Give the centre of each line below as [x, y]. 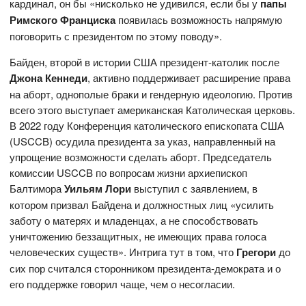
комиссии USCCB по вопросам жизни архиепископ [129, 173]
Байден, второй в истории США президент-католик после [145, 62]
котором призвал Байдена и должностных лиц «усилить [142, 205]
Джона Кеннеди [49, 78]
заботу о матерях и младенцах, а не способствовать [134, 221]
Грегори [256, 252]
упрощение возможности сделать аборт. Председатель [141, 157]
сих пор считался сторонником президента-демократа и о [145, 268]
